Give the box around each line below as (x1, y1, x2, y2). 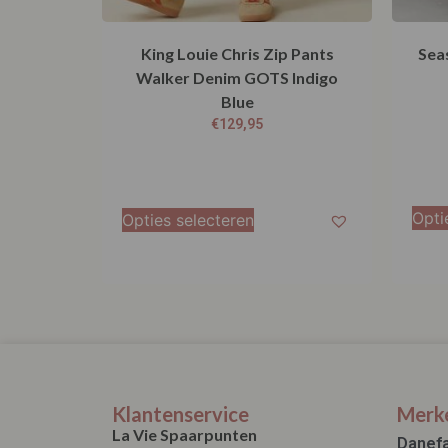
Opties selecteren (122, 209, 254, 230)
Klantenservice (112, 401, 249, 426)
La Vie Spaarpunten (112, 424, 257, 444)
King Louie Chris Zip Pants (140, 43, 334, 63)
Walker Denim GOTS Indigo (136, 67, 338, 87)
